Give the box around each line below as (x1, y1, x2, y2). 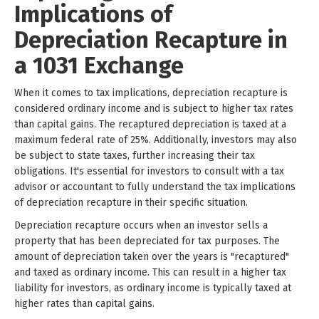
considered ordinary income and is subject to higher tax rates (14, 102, 293, 115)
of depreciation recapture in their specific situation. (14, 196, 248, 209)
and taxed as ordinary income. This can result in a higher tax (14, 266, 286, 278)
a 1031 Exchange (14, 51, 184, 79)
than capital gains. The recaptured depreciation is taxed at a (14, 117, 286, 130)
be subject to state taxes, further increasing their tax (14, 149, 255, 162)
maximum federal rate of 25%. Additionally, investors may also (14, 133, 297, 146)
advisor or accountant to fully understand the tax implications (14, 180, 296, 193)
